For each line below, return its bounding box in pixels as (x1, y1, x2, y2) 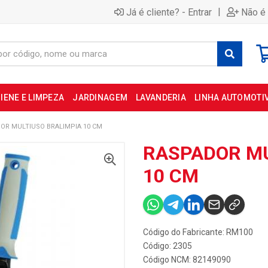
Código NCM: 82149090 (143, 255, 231, 264)
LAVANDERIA (136, 93, 186, 102)
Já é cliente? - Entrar (126, 6, 212, 18)
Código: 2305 (143, 241, 192, 251)
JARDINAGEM (72, 93, 128, 102)
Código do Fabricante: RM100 (143, 227, 253, 237)
